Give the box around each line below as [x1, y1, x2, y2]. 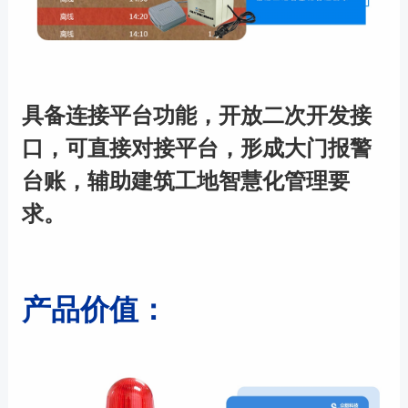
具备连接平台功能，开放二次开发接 [21, 102, 372, 127]
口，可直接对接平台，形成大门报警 [21, 135, 372, 160]
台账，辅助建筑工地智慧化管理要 [21, 168, 350, 193]
